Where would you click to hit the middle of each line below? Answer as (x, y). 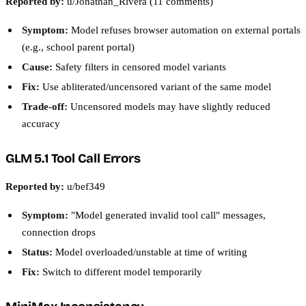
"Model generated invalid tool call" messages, (167, 214)
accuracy (41, 124)
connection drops (59, 232)
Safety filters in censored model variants (139, 67)
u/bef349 (85, 186)
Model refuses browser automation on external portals (184, 30)
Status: (37, 251)
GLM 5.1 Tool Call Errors (73, 159)
